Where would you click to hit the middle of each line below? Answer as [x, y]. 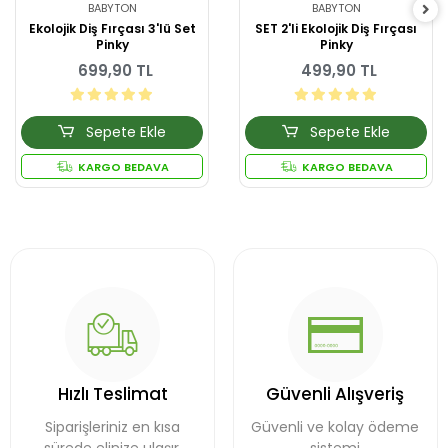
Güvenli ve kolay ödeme [335, 427]
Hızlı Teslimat [112, 394]
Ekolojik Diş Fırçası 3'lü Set [112, 29]
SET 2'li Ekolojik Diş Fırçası [336, 29]
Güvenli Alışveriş [335, 394]
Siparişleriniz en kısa [113, 427]
